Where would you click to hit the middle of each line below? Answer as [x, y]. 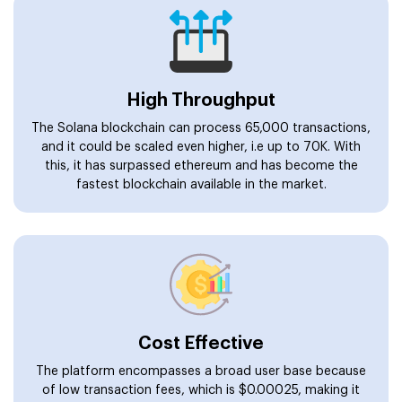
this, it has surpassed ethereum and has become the [201, 166]
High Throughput [201, 100]
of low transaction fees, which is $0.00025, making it [201, 390]
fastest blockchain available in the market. [201, 184]
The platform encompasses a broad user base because [201, 371]
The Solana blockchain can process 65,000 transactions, [201, 128]
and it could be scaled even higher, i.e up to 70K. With [201, 147]
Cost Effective [201, 343]
